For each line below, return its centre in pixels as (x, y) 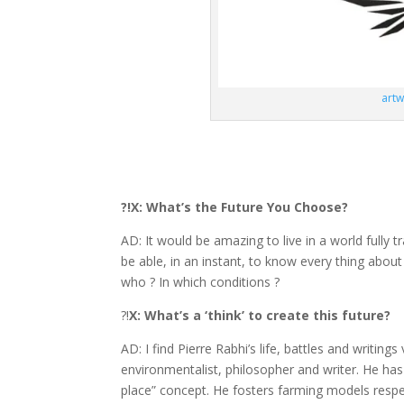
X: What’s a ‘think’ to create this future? (260, 316)
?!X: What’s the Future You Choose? (235, 207)
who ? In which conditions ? (201, 282)
